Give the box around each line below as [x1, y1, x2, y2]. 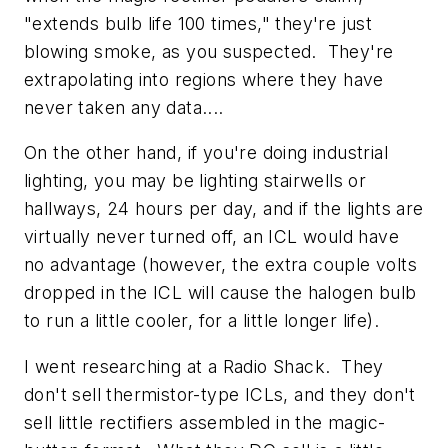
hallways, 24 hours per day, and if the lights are [24, 198, 424, 220]
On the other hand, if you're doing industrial [24, 142, 388, 164]
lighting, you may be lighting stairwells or [24, 170, 367, 192]
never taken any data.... [24, 96, 224, 118]
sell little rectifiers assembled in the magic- [24, 412, 386, 434]
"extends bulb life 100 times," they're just [24, 12, 373, 34]
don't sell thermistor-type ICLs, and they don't [24, 384, 416, 406]
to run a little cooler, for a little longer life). [24, 310, 379, 332]
